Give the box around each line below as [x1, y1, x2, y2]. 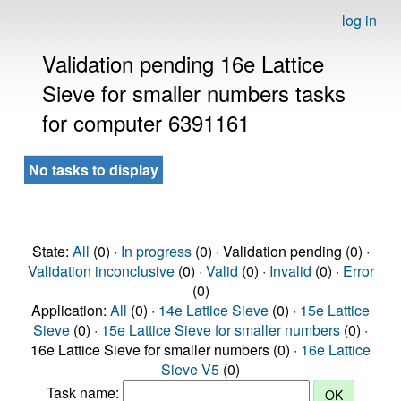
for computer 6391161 [42, 107, 250, 138]
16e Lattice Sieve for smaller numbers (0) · [30, 339, 301, 360]
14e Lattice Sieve [158, 300, 269, 320]
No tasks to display [29, 159, 158, 180]
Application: [31, 300, 110, 320]
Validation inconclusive [27, 260, 175, 281]
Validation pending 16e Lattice [42, 47, 324, 79]
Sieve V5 [161, 359, 219, 380]
